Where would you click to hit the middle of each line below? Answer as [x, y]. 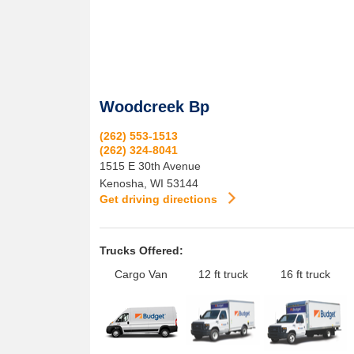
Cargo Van [141, 274]
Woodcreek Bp [154, 107]
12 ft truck [223, 274]
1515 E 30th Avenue [150, 166]
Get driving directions [160, 199]
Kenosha [122, 183]
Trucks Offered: [141, 250]
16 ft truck [305, 274]
